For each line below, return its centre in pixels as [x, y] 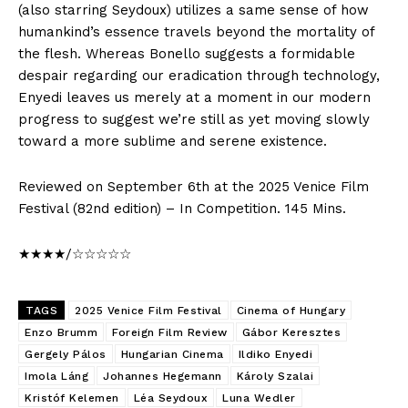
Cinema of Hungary [291, 310]
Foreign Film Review [170, 332]
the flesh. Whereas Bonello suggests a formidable [187, 53]
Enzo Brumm [61, 332]
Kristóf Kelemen [72, 398]
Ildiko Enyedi [275, 354]
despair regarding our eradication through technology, [199, 75]
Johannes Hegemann [163, 376]
